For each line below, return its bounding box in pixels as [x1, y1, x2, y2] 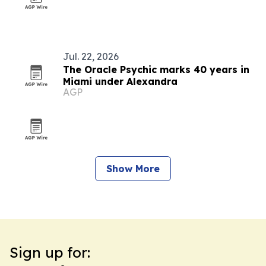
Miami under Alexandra [63, 75, 178, 87]
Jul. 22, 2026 [63, 50, 119, 62]
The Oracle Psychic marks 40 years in [63, 64, 249, 75]
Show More [106, 163, 160, 175]
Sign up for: [9, 243, 90, 261]
